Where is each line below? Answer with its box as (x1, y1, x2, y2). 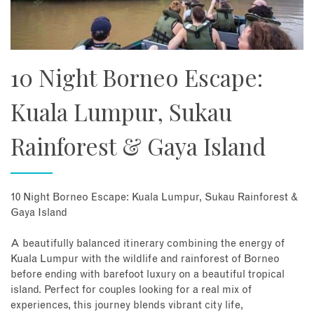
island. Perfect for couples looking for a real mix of (11, 284, 252, 295)
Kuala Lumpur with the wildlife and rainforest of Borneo (11, 253, 280, 264)
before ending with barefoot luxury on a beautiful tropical (11, 268, 285, 280)
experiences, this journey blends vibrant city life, (11, 299, 243, 310)
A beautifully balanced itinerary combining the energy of (11, 238, 285, 249)
